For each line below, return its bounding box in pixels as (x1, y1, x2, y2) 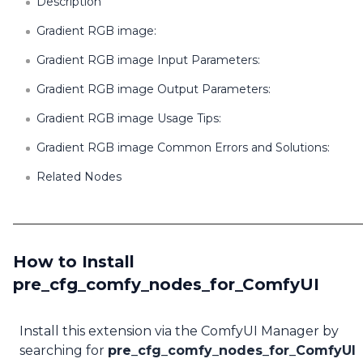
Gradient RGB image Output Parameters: (36, 82, 271, 96)
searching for (19, 343, 108, 358)
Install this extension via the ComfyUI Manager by (19, 323, 339, 339)
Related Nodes (36, 169, 122, 184)
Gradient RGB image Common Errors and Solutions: (36, 140, 330, 155)
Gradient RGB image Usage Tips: (36, 111, 221, 126)
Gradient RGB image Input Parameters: (36, 53, 260, 67)
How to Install (13, 252, 135, 271)
